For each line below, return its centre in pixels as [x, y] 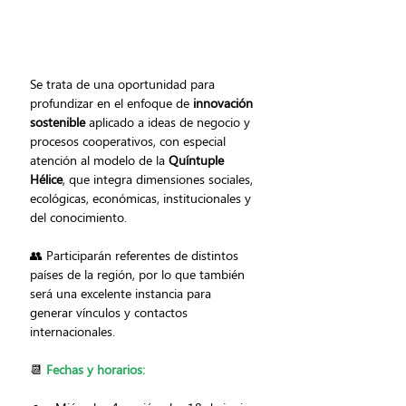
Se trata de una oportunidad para [124, 83]
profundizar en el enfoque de [111, 102]
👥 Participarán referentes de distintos [136, 255]
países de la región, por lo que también [139, 274]
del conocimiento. [78, 217]
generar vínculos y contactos [111, 312]
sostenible [58, 121]
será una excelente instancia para [122, 293]
